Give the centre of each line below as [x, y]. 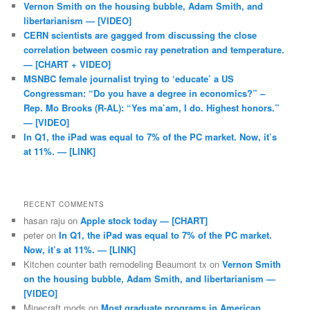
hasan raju [45, 220]
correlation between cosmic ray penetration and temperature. [154, 49]
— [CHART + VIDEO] [67, 64]
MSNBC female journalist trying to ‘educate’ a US [129, 78]
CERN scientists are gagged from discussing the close [140, 35]
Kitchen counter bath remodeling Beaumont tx [116, 264]
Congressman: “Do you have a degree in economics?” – [145, 93]
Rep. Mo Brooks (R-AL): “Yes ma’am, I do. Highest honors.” [152, 107]
